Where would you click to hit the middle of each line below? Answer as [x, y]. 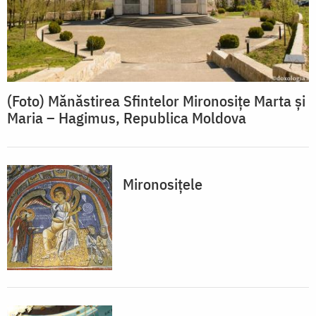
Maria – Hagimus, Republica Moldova [127, 118]
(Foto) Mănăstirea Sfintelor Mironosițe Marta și [156, 101]
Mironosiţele [163, 184]
